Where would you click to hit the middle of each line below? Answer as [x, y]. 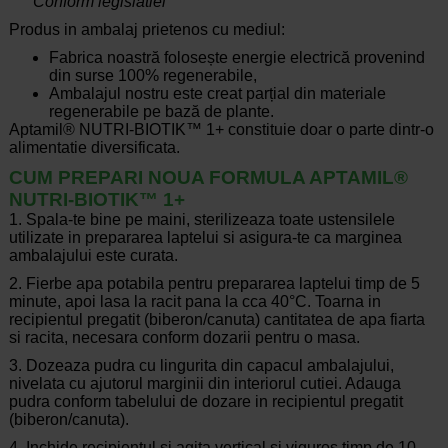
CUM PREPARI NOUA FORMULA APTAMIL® [208, 178]
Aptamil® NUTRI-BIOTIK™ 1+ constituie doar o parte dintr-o [221, 130]
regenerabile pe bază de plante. [161, 112]
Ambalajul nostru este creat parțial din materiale [217, 94]
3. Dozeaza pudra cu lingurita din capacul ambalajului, [201, 366]
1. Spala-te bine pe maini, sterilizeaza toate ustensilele [201, 220]
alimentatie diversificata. [94, 148]
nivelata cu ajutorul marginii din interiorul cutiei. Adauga [204, 384]
